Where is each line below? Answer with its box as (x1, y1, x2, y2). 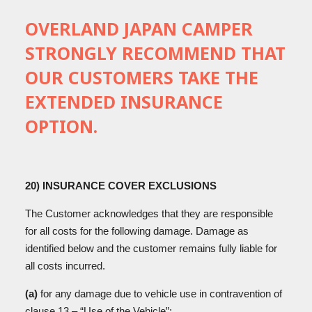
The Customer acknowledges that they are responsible (25, 208, 273, 219)
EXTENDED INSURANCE (25, 90, 223, 114)
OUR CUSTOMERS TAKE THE (25, 65, 258, 89)
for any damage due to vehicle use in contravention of (40, 288, 282, 299)
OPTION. (25, 114, 97, 138)
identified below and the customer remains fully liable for (25, 242, 277, 254)
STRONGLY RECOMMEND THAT (25, 41, 286, 65)
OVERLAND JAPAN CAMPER (25, 17, 253, 40)
